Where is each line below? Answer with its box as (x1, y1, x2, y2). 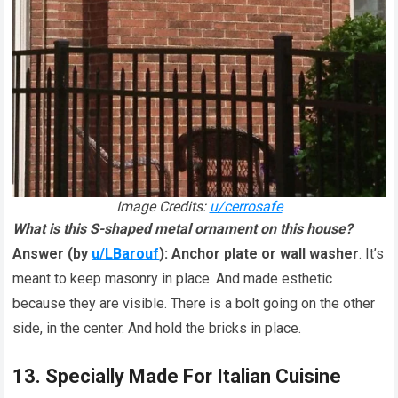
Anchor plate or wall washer (171, 245, 360, 263)
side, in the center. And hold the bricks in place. (12, 320, 302, 338)
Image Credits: (115, 198, 210, 216)
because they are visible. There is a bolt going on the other (12, 295, 376, 313)
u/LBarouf (92, 245, 160, 263)
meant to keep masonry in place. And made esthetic (12, 270, 333, 288)
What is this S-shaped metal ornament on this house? (12, 220, 354, 238)
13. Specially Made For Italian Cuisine (12, 365, 342, 388)
